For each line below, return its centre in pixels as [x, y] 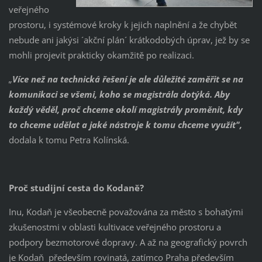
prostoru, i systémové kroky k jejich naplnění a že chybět [123, 24]
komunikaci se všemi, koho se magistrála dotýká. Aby [119, 94]
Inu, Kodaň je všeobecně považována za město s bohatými [126, 211]
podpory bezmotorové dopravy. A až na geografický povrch [128, 242]
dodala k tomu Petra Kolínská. [69, 139]
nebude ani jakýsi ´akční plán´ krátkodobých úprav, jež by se [129, 39]
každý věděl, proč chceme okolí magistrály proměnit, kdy [125, 109]
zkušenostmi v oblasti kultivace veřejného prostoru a [115, 227]
